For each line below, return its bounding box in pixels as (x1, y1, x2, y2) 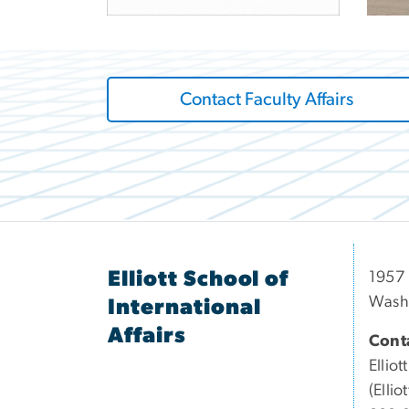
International (108, 297, 261, 320)
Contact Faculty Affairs (180, 90, 353, 110)
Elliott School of (108, 268, 289, 291)
